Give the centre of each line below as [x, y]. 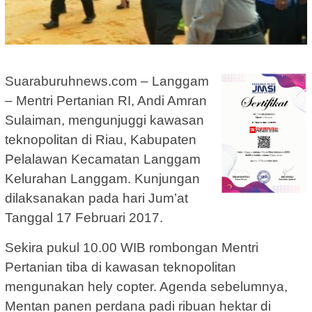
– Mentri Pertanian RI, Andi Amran [106, 100]
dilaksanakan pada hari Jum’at [96, 198]
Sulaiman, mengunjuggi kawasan [104, 120]
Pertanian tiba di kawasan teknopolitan [120, 267]
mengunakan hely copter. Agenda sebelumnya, [146, 286]
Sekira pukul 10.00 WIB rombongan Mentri [132, 247]
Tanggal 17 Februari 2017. [84, 217]
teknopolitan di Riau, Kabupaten [101, 139]
